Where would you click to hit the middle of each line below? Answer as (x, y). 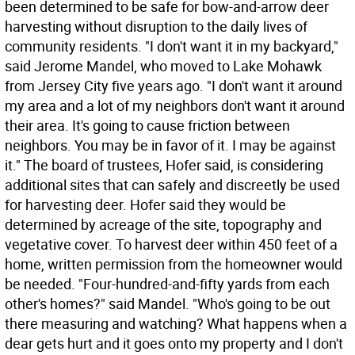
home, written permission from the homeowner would (174, 264)
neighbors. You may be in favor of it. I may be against (170, 145)
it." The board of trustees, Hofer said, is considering (164, 165)
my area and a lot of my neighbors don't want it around (175, 105)
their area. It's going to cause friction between (147, 125)
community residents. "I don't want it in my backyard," (172, 46)
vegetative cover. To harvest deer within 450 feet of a (171, 244)
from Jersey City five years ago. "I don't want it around (174, 86)
